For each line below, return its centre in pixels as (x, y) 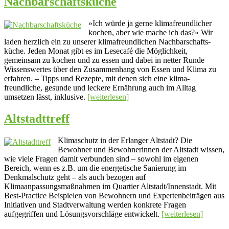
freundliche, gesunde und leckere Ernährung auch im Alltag (100, 88)
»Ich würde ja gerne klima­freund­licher (150, 24)
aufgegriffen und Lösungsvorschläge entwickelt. (83, 214)
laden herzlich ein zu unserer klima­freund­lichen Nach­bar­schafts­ (107, 42)
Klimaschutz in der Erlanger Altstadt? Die (125, 141)
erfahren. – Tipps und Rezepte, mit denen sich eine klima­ (97, 79)
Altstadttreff (37, 119)
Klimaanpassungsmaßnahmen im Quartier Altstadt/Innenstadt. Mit (110, 187)
